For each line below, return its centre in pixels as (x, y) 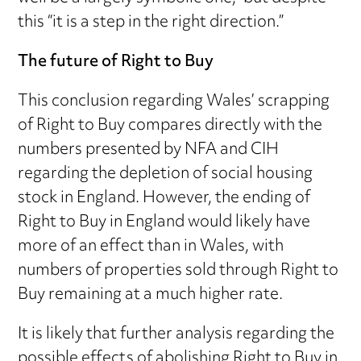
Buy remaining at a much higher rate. (151, 295)
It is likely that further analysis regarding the (176, 334)
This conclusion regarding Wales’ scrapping (174, 102)
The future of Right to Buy (116, 62)
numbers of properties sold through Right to (178, 271)
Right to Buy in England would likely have (164, 222)
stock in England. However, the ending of (164, 198)
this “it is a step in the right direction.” (151, 23)
